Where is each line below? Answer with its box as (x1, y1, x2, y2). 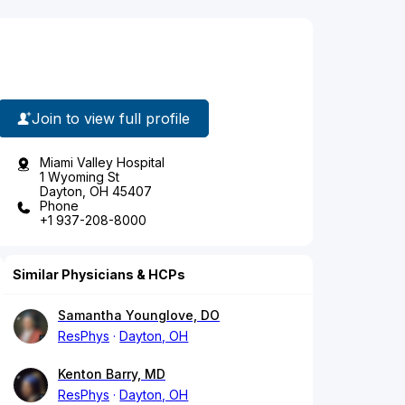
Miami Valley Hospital (40, 155, 165, 171)
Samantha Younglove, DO (58, 307, 220, 324)
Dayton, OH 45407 (40, 184, 152, 200)
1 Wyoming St (40, 169, 119, 185)
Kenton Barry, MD (58, 366, 165, 382)
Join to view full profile (32, 108, 190, 127)
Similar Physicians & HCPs (13, 267, 185, 283)
